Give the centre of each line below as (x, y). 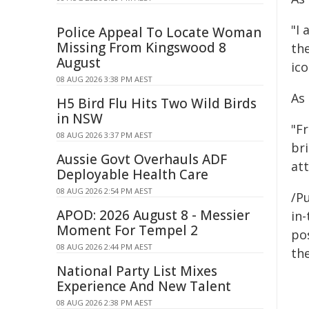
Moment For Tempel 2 (127, 230)
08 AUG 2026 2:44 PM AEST (104, 247)
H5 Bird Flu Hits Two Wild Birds (157, 103)
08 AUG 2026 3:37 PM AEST (104, 135)
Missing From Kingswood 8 (141, 48)
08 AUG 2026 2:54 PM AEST (104, 191)
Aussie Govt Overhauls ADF (142, 159)
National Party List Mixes (137, 271)
